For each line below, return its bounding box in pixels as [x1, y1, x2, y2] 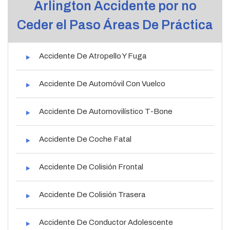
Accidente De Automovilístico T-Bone [39, 107, 172, 116]
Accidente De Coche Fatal [39, 135, 131, 143]
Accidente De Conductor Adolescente [39, 218, 173, 226]
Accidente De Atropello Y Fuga [39, 51, 146, 60]
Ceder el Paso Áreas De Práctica [17, 17, 213, 32]
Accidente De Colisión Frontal [39, 162, 143, 171]
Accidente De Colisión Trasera [39, 190, 145, 199]
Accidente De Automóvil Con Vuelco [39, 79, 165, 88]
